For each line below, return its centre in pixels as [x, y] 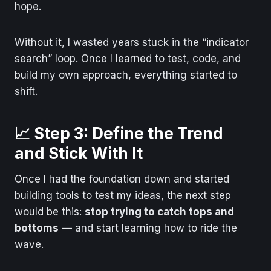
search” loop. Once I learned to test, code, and [128, 58]
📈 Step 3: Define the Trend [119, 133]
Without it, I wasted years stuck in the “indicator [132, 42]
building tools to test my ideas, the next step [123, 195]
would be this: [50, 211]
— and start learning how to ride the [148, 228]
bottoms [37, 228]
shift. [26, 91]
